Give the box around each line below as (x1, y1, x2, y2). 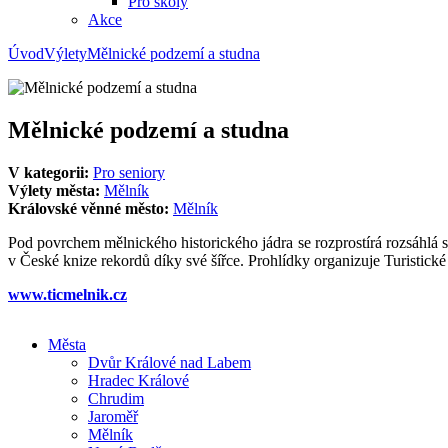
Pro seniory (93, 163, 165, 181)
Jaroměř (88, 407, 138, 425)
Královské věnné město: (8, 199, 173, 217)
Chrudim (88, 389, 144, 407)
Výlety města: (8, 181, 104, 199)
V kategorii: (8, 163, 93, 181)
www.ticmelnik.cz (8, 285, 127, 303)
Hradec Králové (88, 371, 189, 389)
